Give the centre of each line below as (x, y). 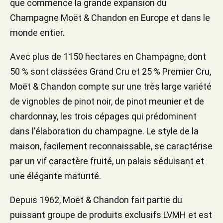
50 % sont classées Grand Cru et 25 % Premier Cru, (111, 71)
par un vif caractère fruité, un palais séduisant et (107, 161)
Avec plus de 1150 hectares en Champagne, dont (108, 56)
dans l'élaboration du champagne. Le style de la (104, 131)
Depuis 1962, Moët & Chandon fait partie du (96, 200)
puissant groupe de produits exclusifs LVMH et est (111, 215)
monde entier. (37, 33)
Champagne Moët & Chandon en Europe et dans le (110, 18)
